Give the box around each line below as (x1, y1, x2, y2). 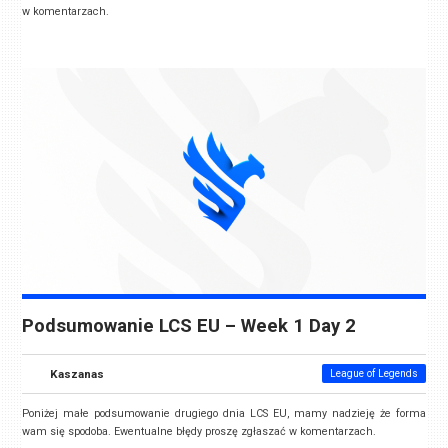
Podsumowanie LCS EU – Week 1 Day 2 (22, 315, 357, 338)
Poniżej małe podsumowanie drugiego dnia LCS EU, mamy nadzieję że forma (22, 407, 426, 421)
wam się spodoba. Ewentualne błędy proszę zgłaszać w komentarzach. (22, 425, 377, 439)
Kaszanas (50, 367, 105, 382)
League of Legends (329, 368, 418, 380)
